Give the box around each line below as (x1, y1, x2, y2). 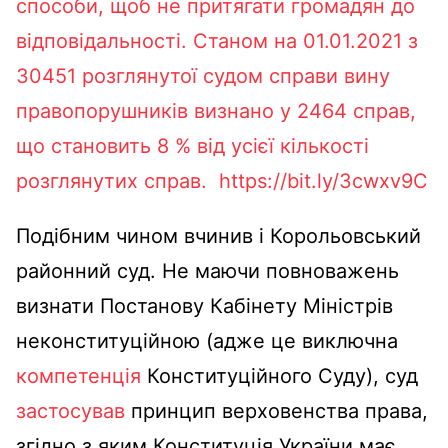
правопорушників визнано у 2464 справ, (16, 98, 416, 123)
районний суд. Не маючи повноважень (16, 258, 399, 283)
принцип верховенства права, (125, 398, 428, 423)
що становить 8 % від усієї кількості (16, 133, 369, 158)
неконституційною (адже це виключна (16, 328, 398, 353)
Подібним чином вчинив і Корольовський (16, 223, 421, 248)
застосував (16, 398, 125, 423)
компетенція (16, 363, 141, 388)
